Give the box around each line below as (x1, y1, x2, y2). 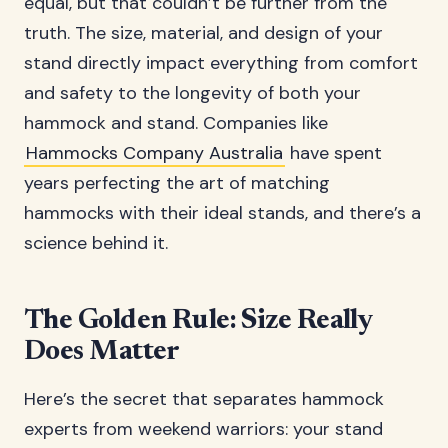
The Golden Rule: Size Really (24, 307, 372, 335)
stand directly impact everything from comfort (24, 51, 418, 75)
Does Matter (24, 338, 180, 366)
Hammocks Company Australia (26, 141, 283, 165)
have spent (285, 141, 382, 165)
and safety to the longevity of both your (24, 81, 361, 105)
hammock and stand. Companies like (24, 111, 328, 135)
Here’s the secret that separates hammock (24, 387, 384, 411)
